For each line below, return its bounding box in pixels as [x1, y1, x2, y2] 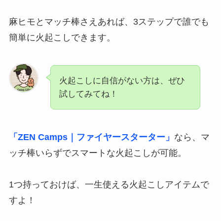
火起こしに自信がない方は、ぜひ [59, 76, 185, 86]
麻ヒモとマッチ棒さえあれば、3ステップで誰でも [8, 17, 209, 27]
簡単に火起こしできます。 [8, 33, 115, 43]
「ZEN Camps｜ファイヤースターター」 [8, 132, 174, 143]
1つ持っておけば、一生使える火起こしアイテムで [8, 180, 209, 190]
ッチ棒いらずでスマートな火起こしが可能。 [8, 148, 186, 158]
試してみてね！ [59, 89, 118, 99]
